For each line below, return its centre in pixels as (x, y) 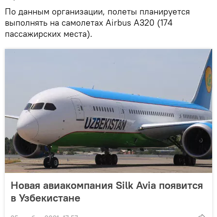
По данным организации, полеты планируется (97, 11)
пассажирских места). (49, 33)
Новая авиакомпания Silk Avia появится (107, 185)
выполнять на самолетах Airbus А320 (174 (89, 22)
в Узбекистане (46, 197)
